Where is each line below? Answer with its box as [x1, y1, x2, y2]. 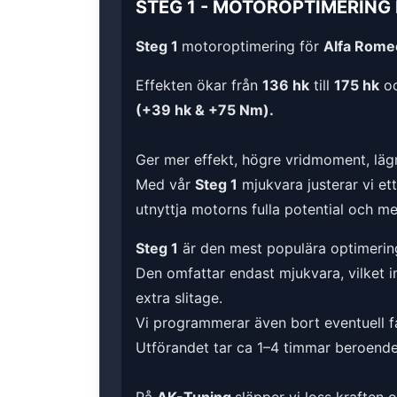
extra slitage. [136, 289, 222, 307]
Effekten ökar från [136, 76, 262, 95]
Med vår [136, 175, 195, 194]
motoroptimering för [182, 37, 323, 56]
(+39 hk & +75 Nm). [136, 101, 274, 120]
